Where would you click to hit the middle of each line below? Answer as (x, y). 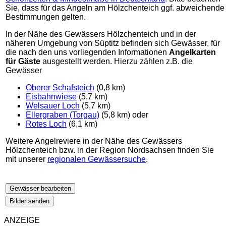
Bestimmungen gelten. (46, 17)
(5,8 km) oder (124, 115)
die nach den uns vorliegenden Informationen (87, 52)
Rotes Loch (46, 124)
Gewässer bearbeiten (40, 189)
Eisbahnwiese (51, 97)
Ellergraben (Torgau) (63, 115)
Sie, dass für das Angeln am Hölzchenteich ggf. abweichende (115, 8)
